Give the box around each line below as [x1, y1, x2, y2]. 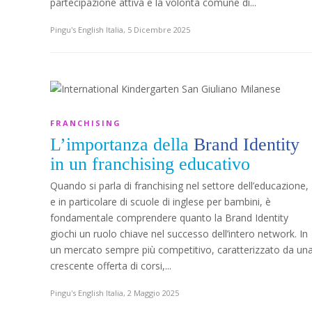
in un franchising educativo [50, 154, 250, 174]
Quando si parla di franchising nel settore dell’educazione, [50, 179, 309, 192]
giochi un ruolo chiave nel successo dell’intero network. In [50, 227, 308, 240]
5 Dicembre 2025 [127, 24, 190, 35]
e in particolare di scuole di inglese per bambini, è [50, 195, 271, 208]
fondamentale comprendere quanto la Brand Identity [50, 211, 288, 224]
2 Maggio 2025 [127, 288, 179, 298]
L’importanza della [50, 134, 194, 155]
